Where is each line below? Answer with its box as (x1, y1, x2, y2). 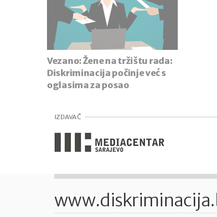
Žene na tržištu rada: (82, 55, 172, 67)
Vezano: (47, 55, 83, 67)
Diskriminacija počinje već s (47, 67, 166, 79)
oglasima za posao (47, 79, 129, 91)
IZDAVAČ (54, 113, 81, 122)
